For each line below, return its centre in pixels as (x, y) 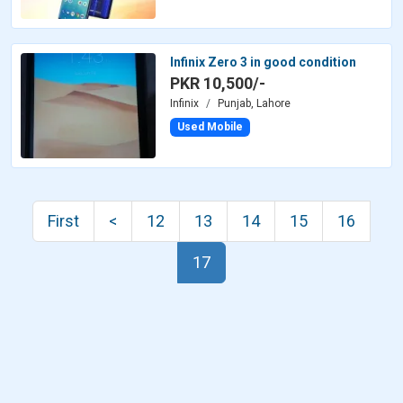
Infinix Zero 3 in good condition (263, 63)
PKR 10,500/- (218, 84)
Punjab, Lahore (254, 104)
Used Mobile (210, 127)
